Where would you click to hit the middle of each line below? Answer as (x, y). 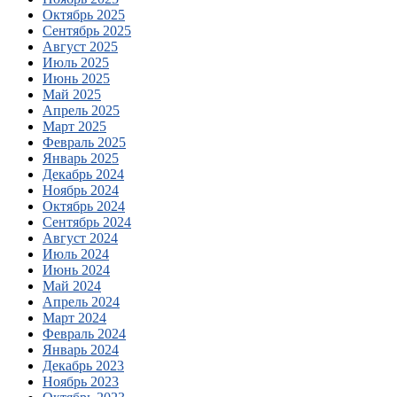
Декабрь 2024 (83, 174)
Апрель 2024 (81, 301)
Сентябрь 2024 (87, 222)
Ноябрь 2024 (81, 190)
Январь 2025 (81, 158)
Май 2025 (72, 94)
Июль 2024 (76, 253)
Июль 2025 (76, 62)
